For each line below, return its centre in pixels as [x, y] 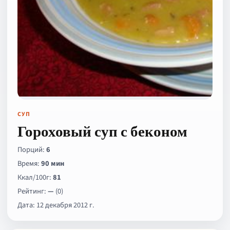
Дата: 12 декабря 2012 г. [56, 205]
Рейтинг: [33, 191]
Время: [29, 164]
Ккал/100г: [35, 177]
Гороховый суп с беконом [102, 131]
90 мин [53, 164]
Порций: [32, 150]
